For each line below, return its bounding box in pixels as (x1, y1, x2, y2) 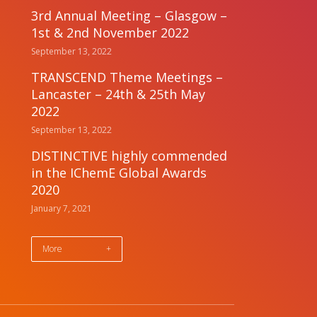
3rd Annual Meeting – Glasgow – (31, 7, 228, 24)
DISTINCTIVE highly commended (31, 147, 228, 164)
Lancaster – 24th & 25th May (31, 86, 206, 103)
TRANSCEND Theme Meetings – (31, 69, 224, 86)
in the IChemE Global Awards (31, 164, 207, 181)
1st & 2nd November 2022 (31, 24, 190, 41)
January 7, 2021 (31, 202, 93, 214)
